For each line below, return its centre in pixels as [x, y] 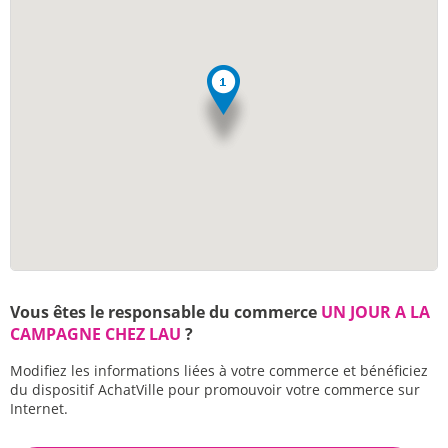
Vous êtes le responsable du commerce [165, 312]
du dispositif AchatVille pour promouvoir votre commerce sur [215, 389]
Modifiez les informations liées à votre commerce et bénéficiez [219, 370]
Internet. [39, 408]
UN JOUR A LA [375, 312]
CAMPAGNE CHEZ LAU [95, 334]
